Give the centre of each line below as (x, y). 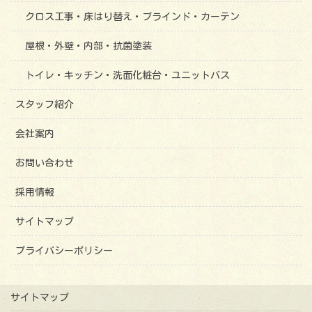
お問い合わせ (45, 163)
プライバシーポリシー (64, 251)
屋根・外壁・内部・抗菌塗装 (88, 46)
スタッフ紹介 (45, 105)
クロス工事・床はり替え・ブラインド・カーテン (132, 17)
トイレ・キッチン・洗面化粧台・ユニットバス (127, 76)
